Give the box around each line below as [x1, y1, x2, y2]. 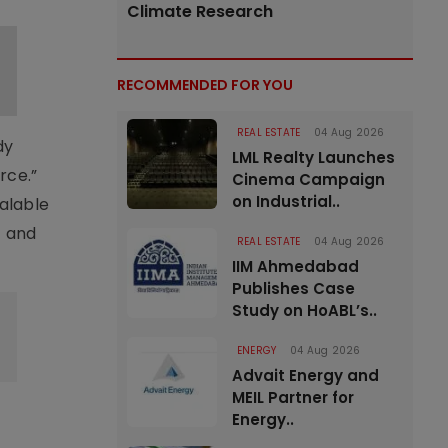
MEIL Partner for [232, 387, 354, 408]
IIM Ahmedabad [232, 256, 359, 277]
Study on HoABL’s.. [232, 300, 377, 321]
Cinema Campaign [232, 169, 385, 190]
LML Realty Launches [232, 147, 395, 168]
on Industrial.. [232, 191, 340, 212]
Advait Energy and [232, 365, 379, 386]
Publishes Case [232, 278, 355, 299]
